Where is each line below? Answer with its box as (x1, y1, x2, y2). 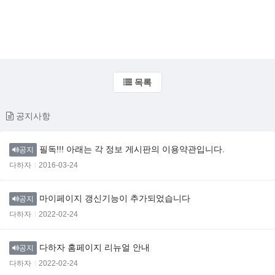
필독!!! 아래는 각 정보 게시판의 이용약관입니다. (39, 144, 225, 155)
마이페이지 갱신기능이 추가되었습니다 (39, 193, 190, 204)
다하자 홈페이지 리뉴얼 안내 (39, 242, 150, 253)
